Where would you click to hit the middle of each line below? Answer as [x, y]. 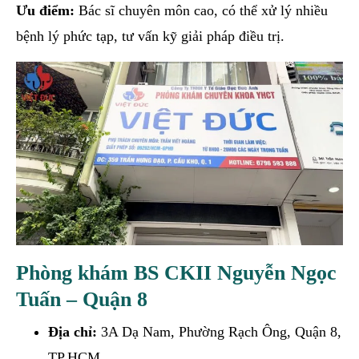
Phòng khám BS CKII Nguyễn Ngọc [176, 272]
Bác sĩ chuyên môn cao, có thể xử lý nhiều [201, 10]
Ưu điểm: [45, 10]
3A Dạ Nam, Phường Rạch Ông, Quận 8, [219, 331]
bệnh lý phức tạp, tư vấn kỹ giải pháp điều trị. [150, 36]
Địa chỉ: [73, 331]
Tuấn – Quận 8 [82, 299]
